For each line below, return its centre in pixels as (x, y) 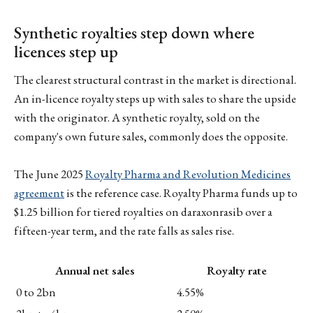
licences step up (66, 52)
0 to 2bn (36, 292)
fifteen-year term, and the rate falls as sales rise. (124, 231)
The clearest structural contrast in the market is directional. (155, 79)
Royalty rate (237, 271)
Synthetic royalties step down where (134, 33)
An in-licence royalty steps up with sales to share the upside (155, 98)
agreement (39, 193)
